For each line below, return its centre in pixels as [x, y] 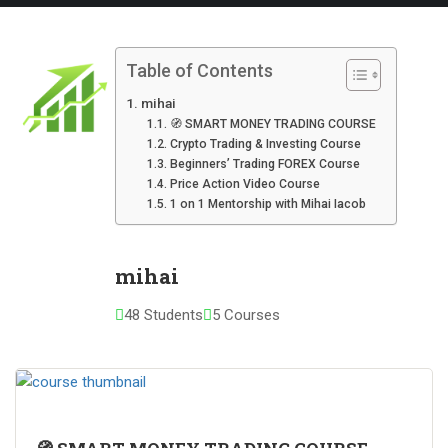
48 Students [163, 315]
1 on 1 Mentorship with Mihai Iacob [267, 204]
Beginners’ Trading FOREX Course [264, 164]
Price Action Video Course [244, 184]
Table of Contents [199, 71]
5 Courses [246, 315]
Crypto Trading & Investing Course [265, 144]
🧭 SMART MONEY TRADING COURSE [272, 124]
